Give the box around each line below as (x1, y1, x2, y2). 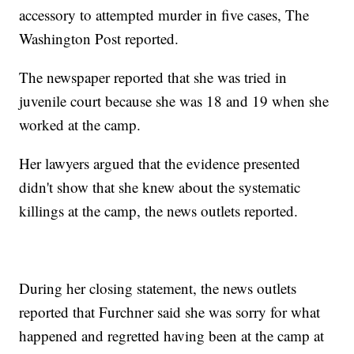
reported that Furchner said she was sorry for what (19, 302, 321, 322)
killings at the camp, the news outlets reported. (19, 201, 299, 221)
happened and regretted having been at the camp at (19, 326, 325, 346)
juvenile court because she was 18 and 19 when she (19, 91, 330, 111)
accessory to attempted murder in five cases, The (19, 5, 310, 25)
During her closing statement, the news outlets (19, 278, 297, 299)
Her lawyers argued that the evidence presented (19, 153, 301, 174)
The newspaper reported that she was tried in (19, 67, 288, 88)
